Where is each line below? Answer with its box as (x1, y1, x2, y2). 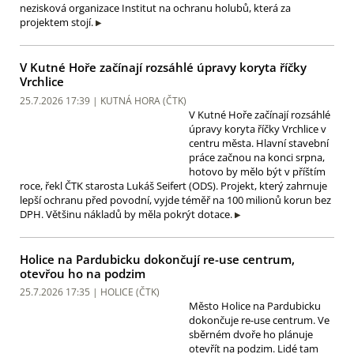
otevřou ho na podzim (20, 265, 145, 281)
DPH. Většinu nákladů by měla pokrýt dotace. (20, 206, 232, 221)
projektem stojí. (20, 15, 93, 30)
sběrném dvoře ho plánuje (189, 327, 313, 342)
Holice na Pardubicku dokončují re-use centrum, (20, 250, 295, 267)
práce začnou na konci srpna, (189, 149, 325, 164)
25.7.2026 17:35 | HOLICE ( (20, 285, 139, 299)
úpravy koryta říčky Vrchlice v (189, 121, 326, 136)
